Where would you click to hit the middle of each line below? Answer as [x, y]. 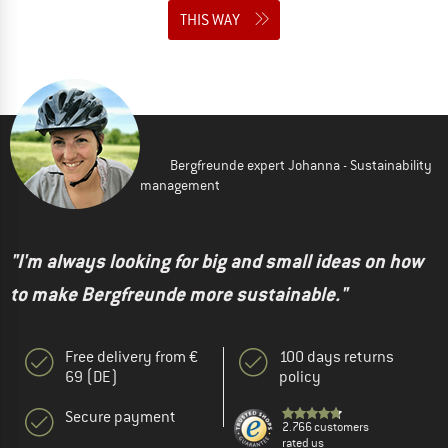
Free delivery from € [131, 356]
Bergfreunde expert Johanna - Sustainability [301, 164]
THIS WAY [210, 19]
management [180, 184]
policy [300, 376]
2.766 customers [325, 426]
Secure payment [120, 416]
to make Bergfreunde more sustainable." [178, 294]
